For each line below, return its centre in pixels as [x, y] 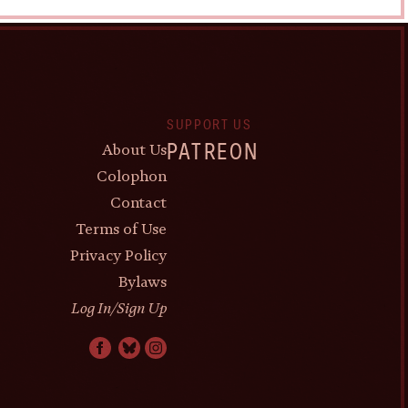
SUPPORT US [209, 125]
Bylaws [143, 281]
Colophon [132, 176]
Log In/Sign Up [119, 308]
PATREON [213, 152]
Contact [139, 202]
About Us [135, 149]
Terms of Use [122, 229]
